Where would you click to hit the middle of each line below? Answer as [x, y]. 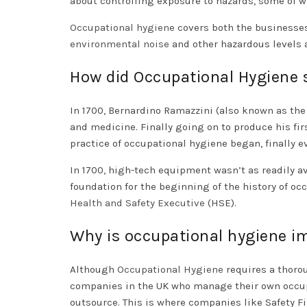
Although [94, 270]
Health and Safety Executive [137, 203]
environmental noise [120, 44]
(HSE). [222, 203]
